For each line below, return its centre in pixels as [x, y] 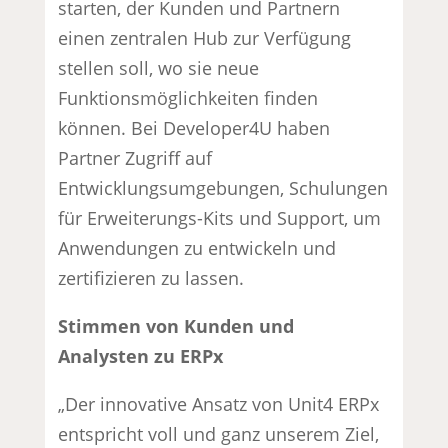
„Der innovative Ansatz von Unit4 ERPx [219, 403]
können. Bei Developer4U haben [194, 127]
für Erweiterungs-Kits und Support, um [220, 217]
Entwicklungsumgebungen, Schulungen [223, 187]
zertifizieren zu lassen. [151, 277]
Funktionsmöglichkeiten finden [188, 97]
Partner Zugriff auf [135, 157]
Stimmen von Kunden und [176, 325]
